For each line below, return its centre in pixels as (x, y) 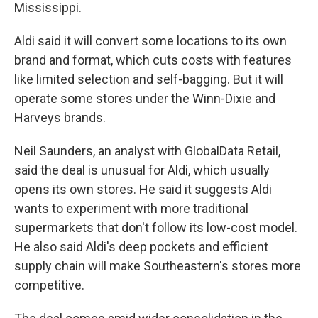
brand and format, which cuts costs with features (153, 60)
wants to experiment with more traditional (131, 208)
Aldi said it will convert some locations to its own (150, 41)
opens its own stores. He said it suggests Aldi (143, 189)
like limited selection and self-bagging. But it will (149, 79)
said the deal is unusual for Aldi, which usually (142, 170)
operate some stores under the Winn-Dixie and (145, 98)
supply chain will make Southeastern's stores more (158, 266)
